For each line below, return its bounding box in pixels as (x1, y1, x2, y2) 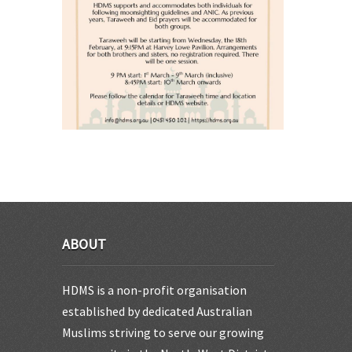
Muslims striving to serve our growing (62, 324, 264, 341)
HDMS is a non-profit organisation (62, 282, 247, 299)
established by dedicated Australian (62, 303, 252, 320)
